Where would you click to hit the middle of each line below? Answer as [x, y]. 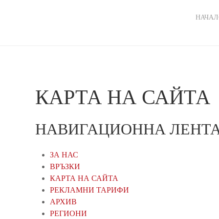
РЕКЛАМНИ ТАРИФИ [89, 190]
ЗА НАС [64, 154]
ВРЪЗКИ [65, 166]
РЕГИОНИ [68, 213]
